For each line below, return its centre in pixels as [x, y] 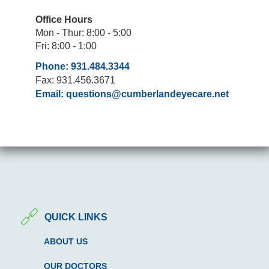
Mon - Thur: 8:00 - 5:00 [83, 33]
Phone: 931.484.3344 [83, 67]
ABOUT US [65, 242]
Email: [51, 94]
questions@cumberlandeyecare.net [147, 94]
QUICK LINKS [76, 217]
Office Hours [64, 20]
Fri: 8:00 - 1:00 [66, 46]
